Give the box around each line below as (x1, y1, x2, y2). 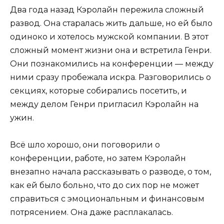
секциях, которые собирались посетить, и (10, 85, 187, 95)
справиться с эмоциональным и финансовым (10, 193, 204, 203)
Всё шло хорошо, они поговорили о (10, 139, 160, 149)
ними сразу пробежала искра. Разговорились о (10, 72, 211, 82)
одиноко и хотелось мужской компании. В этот (10, 31, 208, 41)
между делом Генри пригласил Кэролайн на (10, 99, 198, 109)
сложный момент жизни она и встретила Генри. (10, 45, 211, 55)
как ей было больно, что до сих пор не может (10, 180, 199, 190)
